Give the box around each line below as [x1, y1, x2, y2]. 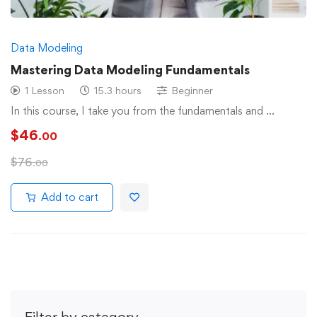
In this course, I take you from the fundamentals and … [11, 104, 275, 118]
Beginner [171, 84, 213, 97]
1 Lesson [25, 84, 64, 97]
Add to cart [41, 190, 98, 204]
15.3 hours [94, 84, 142, 97]
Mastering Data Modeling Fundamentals [11, 62, 250, 78]
